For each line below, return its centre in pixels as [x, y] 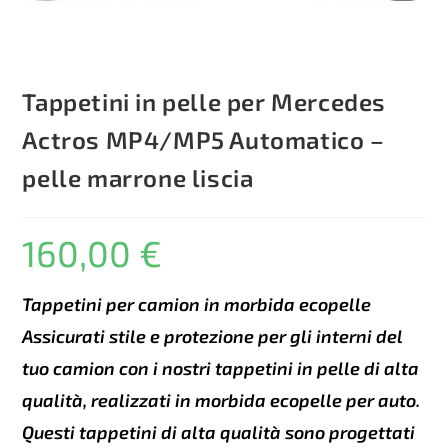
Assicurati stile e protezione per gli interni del [213, 336]
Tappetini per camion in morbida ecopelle [197, 304]
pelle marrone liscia [138, 178]
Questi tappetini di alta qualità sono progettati [219, 432]
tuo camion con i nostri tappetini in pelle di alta [221, 368]
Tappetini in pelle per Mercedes [204, 102]
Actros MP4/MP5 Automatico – [203, 140]
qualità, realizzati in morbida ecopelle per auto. [221, 400]
